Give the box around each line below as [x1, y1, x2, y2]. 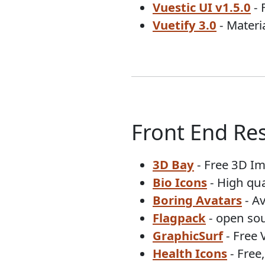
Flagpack [153, 209, 206, 227]
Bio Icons [153, 174, 207, 191]
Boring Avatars [153, 192, 242, 209]
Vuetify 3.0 [153, 17, 216, 34]
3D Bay [153, 156, 194, 173]
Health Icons [153, 245, 227, 262]
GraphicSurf [153, 227, 223, 244]
